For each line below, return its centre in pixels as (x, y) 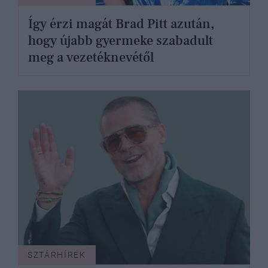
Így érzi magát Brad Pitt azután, (121, 24)
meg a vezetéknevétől (91, 58)
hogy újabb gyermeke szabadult (121, 41)
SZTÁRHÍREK (57, 255)
